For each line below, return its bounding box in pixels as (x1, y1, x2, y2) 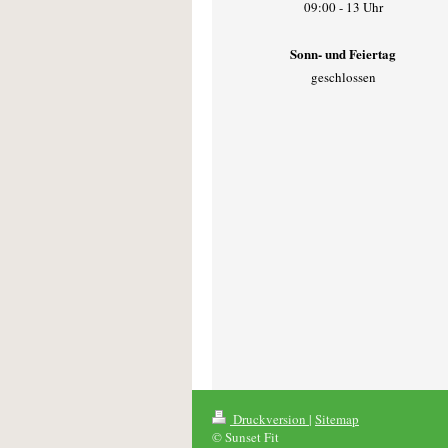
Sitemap (315, 410, 359, 428)
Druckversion (230, 410, 309, 428)
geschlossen (310, 68, 376, 87)
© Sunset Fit (212, 428, 279, 446)
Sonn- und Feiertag (290, 43, 397, 63)
